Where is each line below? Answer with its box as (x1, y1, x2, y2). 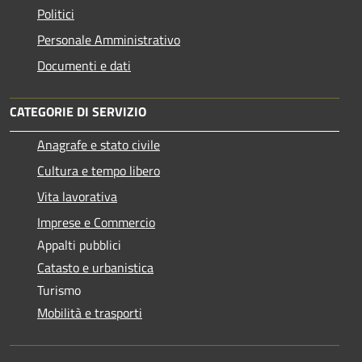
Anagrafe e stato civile (37, 134, 160, 154)
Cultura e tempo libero (37, 160, 160, 180)
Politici (37, 3, 74, 23)
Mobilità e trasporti (37, 302, 142, 322)
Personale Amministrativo (37, 29, 180, 49)
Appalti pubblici (37, 234, 121, 255)
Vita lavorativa (37, 186, 117, 206)
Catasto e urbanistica (37, 257, 154, 277)
